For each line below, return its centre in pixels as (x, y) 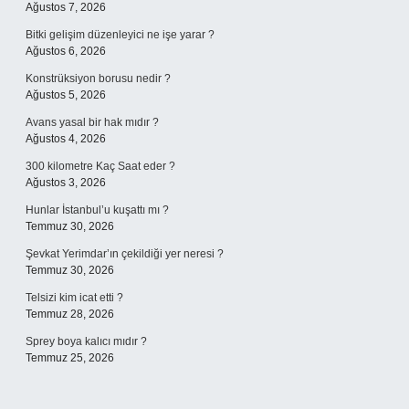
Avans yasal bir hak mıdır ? (92, 122)
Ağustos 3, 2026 (66, 183)
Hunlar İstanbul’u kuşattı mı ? (97, 210)
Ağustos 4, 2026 (66, 139)
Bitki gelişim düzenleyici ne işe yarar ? (120, 35)
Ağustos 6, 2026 (66, 51)
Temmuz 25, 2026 (70, 358)
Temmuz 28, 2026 (70, 314)
